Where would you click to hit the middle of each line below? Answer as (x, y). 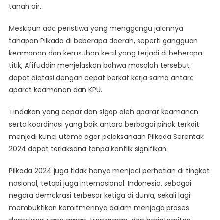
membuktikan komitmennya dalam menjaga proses (99, 208)
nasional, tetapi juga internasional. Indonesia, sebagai (100, 183)
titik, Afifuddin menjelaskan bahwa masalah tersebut (99, 66)
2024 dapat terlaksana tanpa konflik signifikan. (88, 149)
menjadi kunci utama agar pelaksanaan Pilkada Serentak (106, 137)
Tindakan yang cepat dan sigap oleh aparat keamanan (103, 112)
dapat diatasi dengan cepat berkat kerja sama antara (101, 78)
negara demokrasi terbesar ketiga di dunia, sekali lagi (99, 196)
